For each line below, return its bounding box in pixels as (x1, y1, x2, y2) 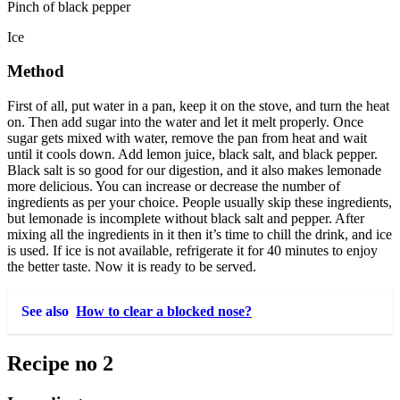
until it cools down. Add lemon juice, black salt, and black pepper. (7, 146, 378, 162)
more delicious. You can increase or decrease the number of (7, 179, 340, 195)
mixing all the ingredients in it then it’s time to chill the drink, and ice (7, 227, 392, 243)
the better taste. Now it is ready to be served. (7, 259, 260, 275)
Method (7, 62, 64, 81)
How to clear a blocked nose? (76, 304, 252, 320)
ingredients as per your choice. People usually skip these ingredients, (7, 195, 392, 211)
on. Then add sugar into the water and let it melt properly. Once (7, 114, 363, 130)
